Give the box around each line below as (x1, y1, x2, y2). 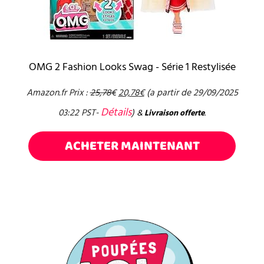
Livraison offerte (144, 107, 204, 120)
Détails (101, 105, 131, 120)
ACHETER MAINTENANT (64, 136, 200, 157)
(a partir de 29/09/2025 (144, 87, 238, 100)
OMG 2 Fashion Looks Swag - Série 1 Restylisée (28, 60, 236, 75)
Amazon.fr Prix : (26, 87, 90, 100)
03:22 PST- (58, 107, 101, 120)
